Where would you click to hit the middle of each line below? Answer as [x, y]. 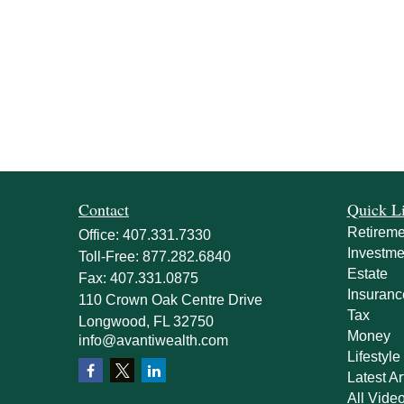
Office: [101, 235]
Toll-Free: [110, 257]
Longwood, [114, 321]
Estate [367, 274]
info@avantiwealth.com [153, 340]
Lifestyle [373, 357]
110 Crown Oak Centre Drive [170, 300]
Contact [104, 209]
